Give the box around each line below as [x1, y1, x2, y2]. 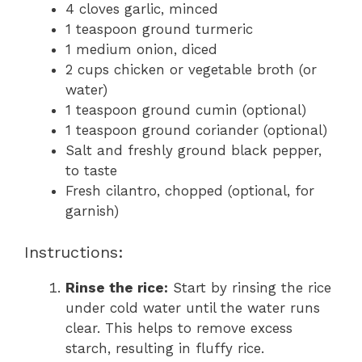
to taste [65, 162, 117, 179]
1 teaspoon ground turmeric [65, 21, 253, 37]
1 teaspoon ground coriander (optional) [65, 122, 327, 138]
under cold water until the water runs [65, 299, 320, 316]
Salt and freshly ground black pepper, [65, 142, 322, 158]
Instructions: [24, 242, 124, 262]
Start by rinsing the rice [168, 279, 331, 296]
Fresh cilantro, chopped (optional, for [65, 183, 314, 199]
